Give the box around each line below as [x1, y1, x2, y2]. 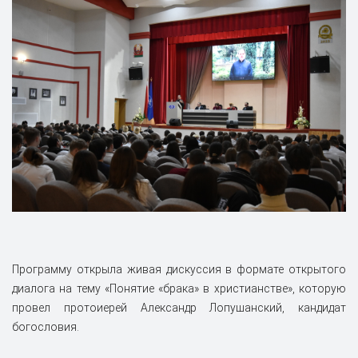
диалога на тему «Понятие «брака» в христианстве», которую [12, 281, 346, 295]
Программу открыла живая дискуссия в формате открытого [12, 262, 346, 276]
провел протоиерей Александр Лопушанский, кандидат [12, 300, 346, 314]
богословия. [12, 320, 79, 333]
